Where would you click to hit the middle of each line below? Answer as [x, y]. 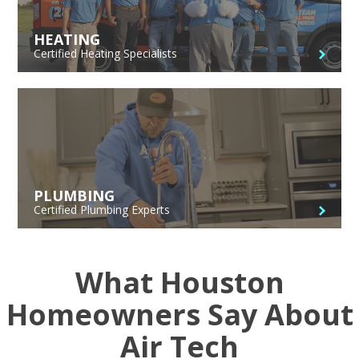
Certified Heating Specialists [106, 53]
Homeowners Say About [179, 314]
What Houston [179, 282]
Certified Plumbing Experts [102, 209]
